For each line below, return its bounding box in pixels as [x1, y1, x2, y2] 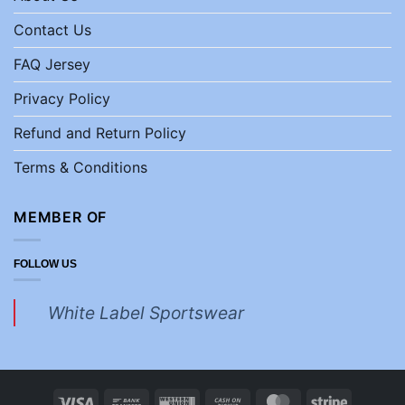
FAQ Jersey [14, 55, 90, 74]
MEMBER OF [14, 208, 108, 227]
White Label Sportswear [48, 302, 244, 324]
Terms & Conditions [14, 158, 147, 177]
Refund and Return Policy [14, 124, 186, 143]
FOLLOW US [14, 258, 77, 270]
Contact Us [14, 21, 91, 40]
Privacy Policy [14, 89, 110, 108]
